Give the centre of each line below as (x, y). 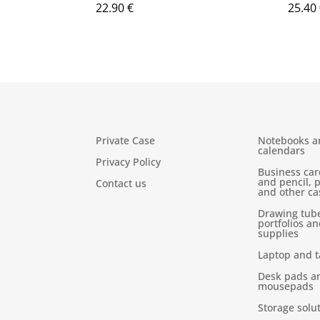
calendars (282, 150)
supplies (279, 233)
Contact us (121, 183)
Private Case (126, 140)
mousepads (286, 286)
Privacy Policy (129, 161)
